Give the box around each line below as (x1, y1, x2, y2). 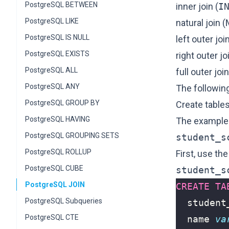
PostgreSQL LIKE (25, 17, 79, 25)
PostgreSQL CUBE (25, 164, 83, 172)
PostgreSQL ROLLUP (25, 148, 91, 156)
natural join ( (176, 17, 225, 28)
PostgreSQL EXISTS (25, 50, 89, 58)
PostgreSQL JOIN (25, 180, 85, 189)
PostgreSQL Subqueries (25, 197, 102, 205)
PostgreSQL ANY (25, 82, 80, 90)
